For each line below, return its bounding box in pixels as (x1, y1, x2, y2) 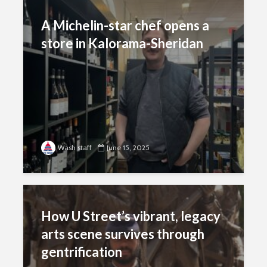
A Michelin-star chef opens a (41, 17, 209, 33)
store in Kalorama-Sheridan (41, 35, 203, 51)
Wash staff (58, 143, 92, 152)
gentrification (41, 244, 122, 260)
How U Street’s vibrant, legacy (41, 208, 221, 224)
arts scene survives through (41, 226, 204, 242)
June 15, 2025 (107, 143, 150, 152)
